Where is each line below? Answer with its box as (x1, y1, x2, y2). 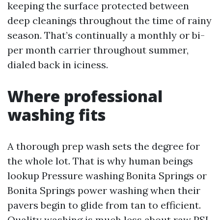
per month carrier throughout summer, (7, 44, 189, 56)
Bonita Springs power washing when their (7, 184, 200, 196)
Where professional (7, 85, 163, 107)
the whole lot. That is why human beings (7, 155, 193, 167)
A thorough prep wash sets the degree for (7, 140, 200, 152)
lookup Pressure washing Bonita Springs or (7, 169, 207, 182)
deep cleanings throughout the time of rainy (7, 14, 212, 27)
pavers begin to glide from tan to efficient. (7, 199, 201, 211)
